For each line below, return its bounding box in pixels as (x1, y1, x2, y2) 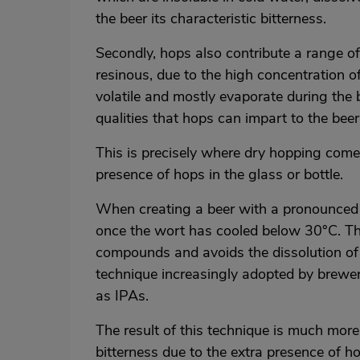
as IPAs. (96, 286, 149, 305)
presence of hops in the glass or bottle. (96, 165, 343, 184)
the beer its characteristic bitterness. (96, 9, 326, 28)
